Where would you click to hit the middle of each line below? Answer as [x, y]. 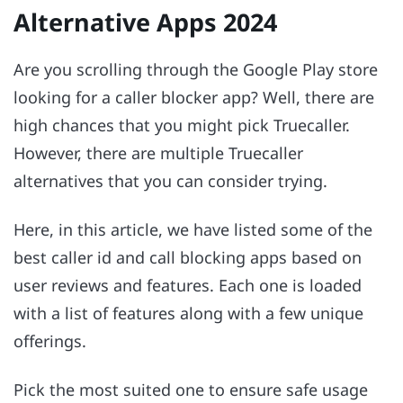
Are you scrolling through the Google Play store [196, 69]
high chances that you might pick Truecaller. [182, 125]
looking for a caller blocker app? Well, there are [194, 97]
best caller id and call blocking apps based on [188, 257]
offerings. [50, 340]
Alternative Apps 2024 [145, 22]
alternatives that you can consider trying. [170, 180]
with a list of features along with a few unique [188, 313]
